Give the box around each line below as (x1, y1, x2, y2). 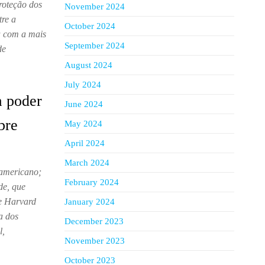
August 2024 (64, 60, 112, 70)
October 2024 (64, 21, 115, 31)
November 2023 (64, 236, 125, 245)
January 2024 (64, 197, 115, 206)
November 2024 (64, 2, 125, 11)
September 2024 (64, 41, 125, 50)
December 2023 (64, 216, 124, 226)
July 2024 (64, 80, 101, 89)
